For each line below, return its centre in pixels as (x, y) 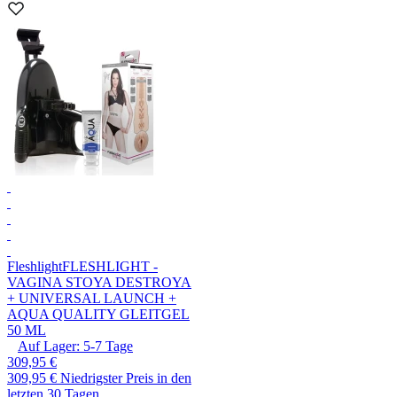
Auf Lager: (49, 346)
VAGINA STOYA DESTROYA (99, 283)
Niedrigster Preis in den (126, 378)
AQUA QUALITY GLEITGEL (98, 315)
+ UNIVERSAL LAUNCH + (92, 299)
